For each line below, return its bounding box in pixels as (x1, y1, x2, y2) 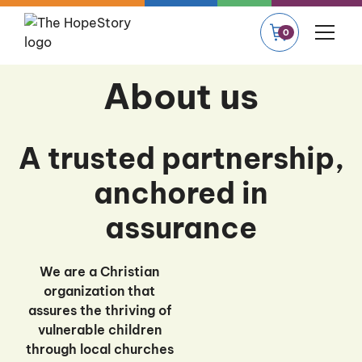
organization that (44, 283, 156, 299)
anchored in (94, 175, 268, 212)
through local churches (25, 341, 174, 357)
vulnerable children (37, 322, 162, 338)
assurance (105, 209, 257, 246)
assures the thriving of (27, 302, 171, 318)
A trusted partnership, (18, 140, 344, 177)
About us (103, 74, 259, 118)
